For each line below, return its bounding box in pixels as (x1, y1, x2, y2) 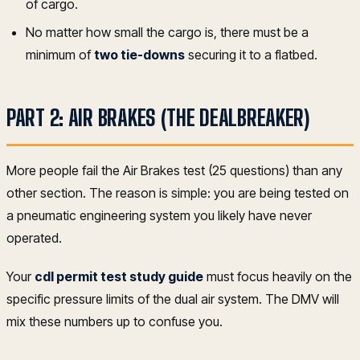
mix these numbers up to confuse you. (6, 313, 223, 330)
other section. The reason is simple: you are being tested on (6, 185, 349, 202)
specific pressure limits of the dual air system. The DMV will (6, 291, 339, 308)
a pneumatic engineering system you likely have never (6, 207, 312, 224)
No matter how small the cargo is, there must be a (26, 23, 309, 40)
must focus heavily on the (203, 268, 352, 285)
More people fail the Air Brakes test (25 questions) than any (6, 162, 342, 179)
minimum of (26, 46, 94, 63)
